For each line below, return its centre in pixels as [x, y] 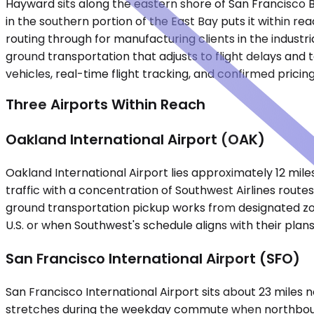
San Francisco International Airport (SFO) [153, 259]
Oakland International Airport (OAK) [135, 140]
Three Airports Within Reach [105, 105]
